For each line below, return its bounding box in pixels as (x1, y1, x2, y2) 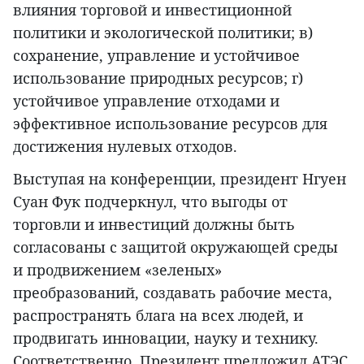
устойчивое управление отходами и (13, 90, 279, 110)
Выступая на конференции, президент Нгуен (13, 168, 346, 188)
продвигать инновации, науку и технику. (13, 327, 318, 348)
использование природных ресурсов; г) (13, 67, 303, 88)
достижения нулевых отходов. (13, 136, 237, 156)
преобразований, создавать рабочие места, (13, 282, 332, 302)
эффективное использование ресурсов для (13, 113, 327, 133)
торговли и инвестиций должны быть (13, 214, 295, 234)
